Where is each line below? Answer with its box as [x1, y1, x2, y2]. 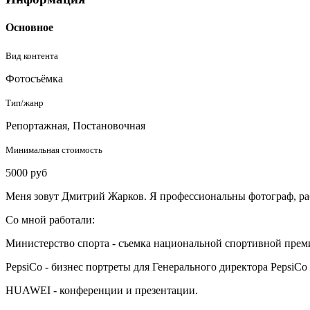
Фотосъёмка [6, 72, 63, 84]
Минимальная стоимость [6, 144, 102, 155]
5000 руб [6, 166, 47, 179]
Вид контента [6, 50, 58, 61]
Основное [6, 21, 53, 34]
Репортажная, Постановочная [6, 119, 145, 131]
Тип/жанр [6, 97, 44, 108]
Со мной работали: [6, 213, 95, 226]
